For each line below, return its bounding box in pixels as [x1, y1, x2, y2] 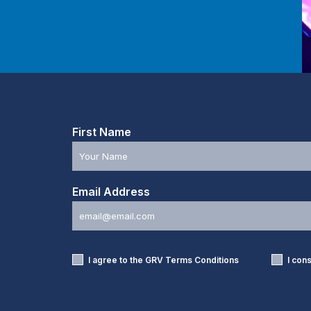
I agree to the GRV [87, 254, 165, 265]
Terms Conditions [165, 254, 239, 265]
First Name [72, 124, 131, 139]
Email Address [72, 184, 150, 199]
